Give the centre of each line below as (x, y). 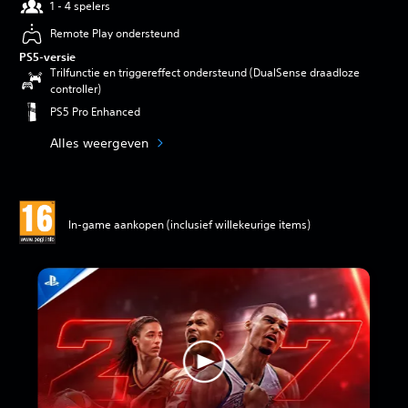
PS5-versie (47, 57)
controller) (76, 89)
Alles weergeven (99, 143)
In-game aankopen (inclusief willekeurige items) (189, 224)
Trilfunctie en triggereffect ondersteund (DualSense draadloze (205, 73)
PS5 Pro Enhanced (95, 112)
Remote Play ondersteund (115, 34)
